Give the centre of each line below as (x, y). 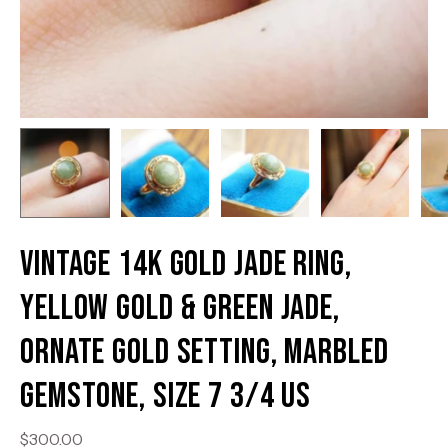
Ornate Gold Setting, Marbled (204, 352)
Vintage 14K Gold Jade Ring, (186, 264)
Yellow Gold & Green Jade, (180, 308)
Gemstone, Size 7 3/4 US (166, 396)
